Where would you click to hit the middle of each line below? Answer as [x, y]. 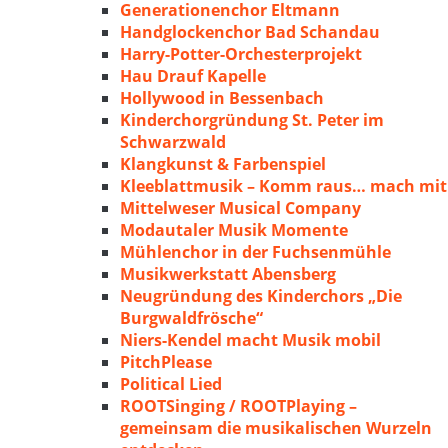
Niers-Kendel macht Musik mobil [250, 340]
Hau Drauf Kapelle [193, 76]
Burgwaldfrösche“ [191, 318]
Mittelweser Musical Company [240, 208]
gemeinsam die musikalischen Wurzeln [276, 428]
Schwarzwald [173, 142]
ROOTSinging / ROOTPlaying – [238, 406]
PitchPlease [166, 362]
